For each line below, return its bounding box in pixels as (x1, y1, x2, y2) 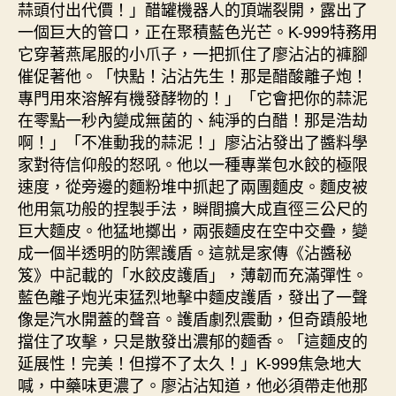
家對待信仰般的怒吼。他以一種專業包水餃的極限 (18, 152, 368, 175)
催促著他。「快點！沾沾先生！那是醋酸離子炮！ (18, 64, 368, 87)
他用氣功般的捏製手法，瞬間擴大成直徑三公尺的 (18, 196, 368, 219)
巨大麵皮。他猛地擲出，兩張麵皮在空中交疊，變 (18, 218, 368, 241)
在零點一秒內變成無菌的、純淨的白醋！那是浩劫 (18, 108, 368, 131)
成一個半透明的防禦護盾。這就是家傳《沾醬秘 (18, 240, 352, 263)
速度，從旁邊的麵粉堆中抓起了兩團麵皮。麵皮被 (18, 174, 368, 197)
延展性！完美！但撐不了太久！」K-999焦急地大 (18, 351, 362, 374)
